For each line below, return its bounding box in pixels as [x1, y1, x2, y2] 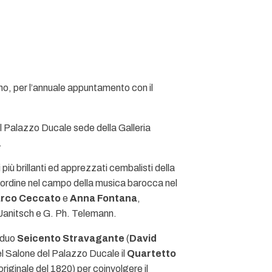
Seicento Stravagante [17, 233, 124, 243]
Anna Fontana [70, 193, 137, 203]
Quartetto [127, 248, 176, 259]
